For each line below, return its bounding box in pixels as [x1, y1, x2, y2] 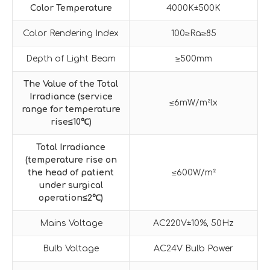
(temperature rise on [25, 155, 117, 165]
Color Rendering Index [23, 28, 119, 38]
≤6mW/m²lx [169, 98, 218, 107]
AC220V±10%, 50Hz [153, 218, 234, 228]
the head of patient [28, 168, 114, 177]
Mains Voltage [39, 218, 102, 228]
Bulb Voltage [43, 243, 99, 253]
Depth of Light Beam [26, 54, 116, 63]
